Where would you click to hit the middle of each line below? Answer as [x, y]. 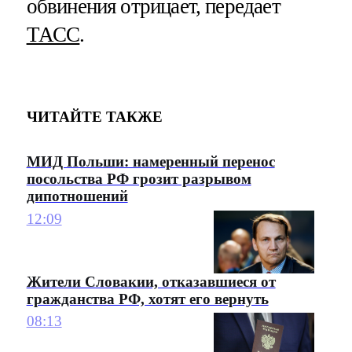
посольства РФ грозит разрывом [139, 179]
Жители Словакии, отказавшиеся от [151, 281]
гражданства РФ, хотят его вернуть [147, 299]
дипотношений [77, 196]
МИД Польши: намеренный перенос [150, 162]
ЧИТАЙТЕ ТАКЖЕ [94, 116]
